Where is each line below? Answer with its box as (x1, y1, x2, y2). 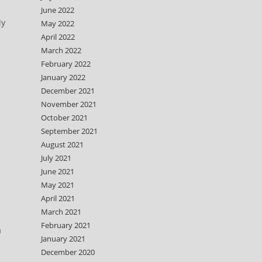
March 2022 (41, 45, 81, 56)
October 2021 (41, 112, 88, 123)
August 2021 (41, 139, 84, 150)
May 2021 (41, 180, 74, 190)
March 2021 (41, 206, 81, 217)
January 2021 (41, 233, 85, 244)
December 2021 (41, 85, 95, 96)
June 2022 (41, 5, 74, 15)
